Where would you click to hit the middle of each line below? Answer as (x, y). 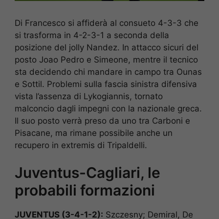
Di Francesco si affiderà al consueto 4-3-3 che (107, 23)
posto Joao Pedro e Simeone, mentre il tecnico (106, 59)
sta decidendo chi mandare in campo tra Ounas (108, 72)
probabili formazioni (85, 190)
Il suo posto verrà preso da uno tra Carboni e (102, 120)
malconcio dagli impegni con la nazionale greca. (108, 108)
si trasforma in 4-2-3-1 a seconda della (92, 35)
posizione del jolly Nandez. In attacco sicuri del (107, 47)
